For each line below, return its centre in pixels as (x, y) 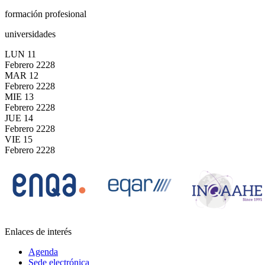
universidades (30, 34)
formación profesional (46, 14)
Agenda (43, 251)
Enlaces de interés (38, 231)
